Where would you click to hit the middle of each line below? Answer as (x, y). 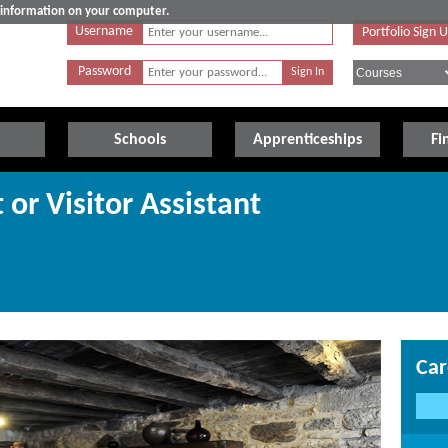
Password (104, 71)
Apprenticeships (308, 140)
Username (104, 31)
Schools (140, 140)
